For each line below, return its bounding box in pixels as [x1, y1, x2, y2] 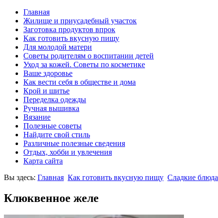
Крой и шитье [23, 87, 70, 95]
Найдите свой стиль [23, 130, 90, 139]
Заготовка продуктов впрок [23, 25, 115, 34]
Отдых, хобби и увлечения [23, 148, 112, 156]
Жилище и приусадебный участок [23, 17, 137, 25]
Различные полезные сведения [23, 139, 125, 147]
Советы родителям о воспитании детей [23, 52, 154, 60]
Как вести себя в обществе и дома [23, 78, 136, 86]
